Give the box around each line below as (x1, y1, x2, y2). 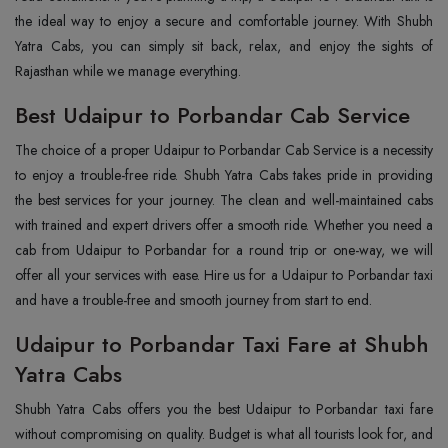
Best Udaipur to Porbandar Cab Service (15, 99, 417, 131)
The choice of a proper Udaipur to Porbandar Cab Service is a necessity (15, 140, 433, 160)
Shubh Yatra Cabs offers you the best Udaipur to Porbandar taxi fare (15, 399, 433, 419)
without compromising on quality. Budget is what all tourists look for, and (15, 424, 433, 444)
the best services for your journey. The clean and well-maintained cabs (15, 190, 433, 210)
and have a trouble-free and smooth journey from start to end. (15, 290, 372, 310)
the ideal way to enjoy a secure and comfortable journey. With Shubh (15, 11, 433, 31)
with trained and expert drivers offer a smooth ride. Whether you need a (15, 215, 433, 235)
